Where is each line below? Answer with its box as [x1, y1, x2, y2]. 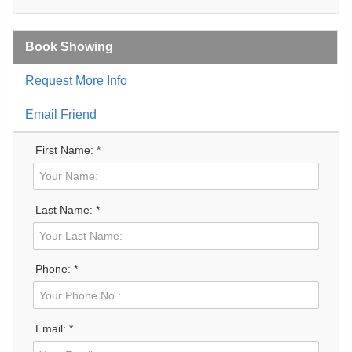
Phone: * [35, 262, 78, 276]
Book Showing [25, 39, 113, 53]
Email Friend [25, 107, 97, 121]
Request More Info [25, 73, 127, 87]
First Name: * [35, 143, 101, 156]
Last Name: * [35, 203, 100, 216]
